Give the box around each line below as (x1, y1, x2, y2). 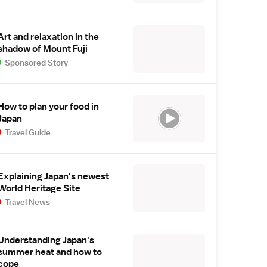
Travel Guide (5, 126, 51, 138)
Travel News (5, 196, 51, 207)
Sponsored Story (5, 57, 69, 68)
